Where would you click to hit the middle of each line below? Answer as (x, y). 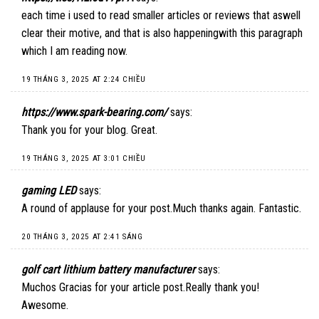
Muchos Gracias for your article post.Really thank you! (140, 287)
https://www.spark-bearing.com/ (94, 112)
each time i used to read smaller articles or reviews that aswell (161, 16)
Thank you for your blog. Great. (89, 130)
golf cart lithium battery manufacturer (108, 269)
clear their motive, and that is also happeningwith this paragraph (162, 33)
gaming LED (49, 191)
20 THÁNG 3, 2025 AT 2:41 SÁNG (82, 236)
